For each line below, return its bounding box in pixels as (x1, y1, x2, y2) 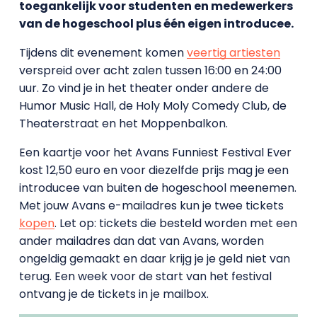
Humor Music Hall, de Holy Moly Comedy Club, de (18, 97, 287, 114)
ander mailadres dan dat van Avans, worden (18, 232, 264, 249)
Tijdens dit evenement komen (18, 44, 187, 61)
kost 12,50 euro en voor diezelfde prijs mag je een (18, 161, 289, 178)
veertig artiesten (186, 44, 280, 61)
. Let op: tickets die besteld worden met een (54, 214, 297, 231)
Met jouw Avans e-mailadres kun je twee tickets (18, 197, 284, 214)
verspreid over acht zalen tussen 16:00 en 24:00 (18, 62, 282, 79)
